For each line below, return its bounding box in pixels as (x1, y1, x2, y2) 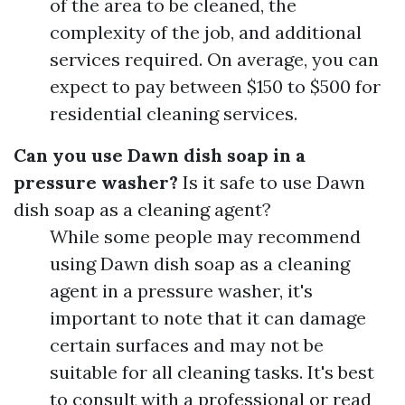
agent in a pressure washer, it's (50, 279, 313, 302)
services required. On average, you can (50, 48, 379, 71)
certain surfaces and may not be (50, 334, 324, 356)
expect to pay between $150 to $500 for (50, 75, 381, 98)
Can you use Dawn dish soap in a (14, 144, 306, 166)
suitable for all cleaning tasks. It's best (50, 361, 374, 383)
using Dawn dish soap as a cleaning (50, 252, 350, 275)
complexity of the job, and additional (50, 21, 362, 43)
